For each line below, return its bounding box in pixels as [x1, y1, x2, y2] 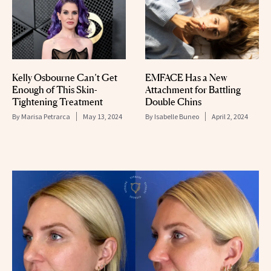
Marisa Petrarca [21, 111, 70, 121]
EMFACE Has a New [145, 71, 227, 83]
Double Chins [145, 95, 201, 108]
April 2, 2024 [212, 111, 248, 121]
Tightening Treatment [12, 95, 103, 108]
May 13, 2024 [83, 111, 122, 121]
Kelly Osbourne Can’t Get [12, 71, 117, 83]
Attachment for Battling [145, 83, 241, 96]
